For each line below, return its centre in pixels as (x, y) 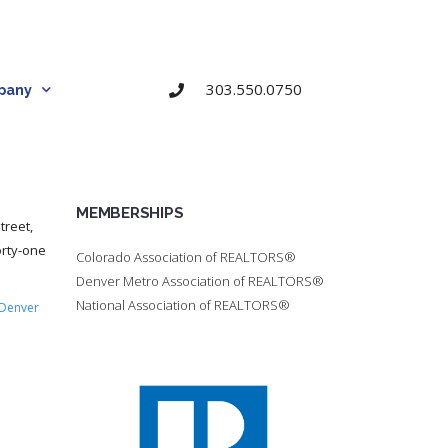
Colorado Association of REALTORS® (186, 256)
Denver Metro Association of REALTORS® (200, 280)
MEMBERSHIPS (130, 212)
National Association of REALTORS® (183, 304)
